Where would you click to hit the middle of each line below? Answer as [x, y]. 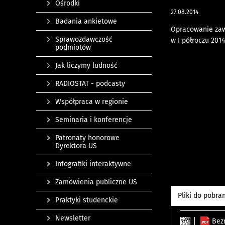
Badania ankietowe [86, 21]
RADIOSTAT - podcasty [90, 84]
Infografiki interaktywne [93, 164]
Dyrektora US [76, 146]
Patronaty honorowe [87, 138]
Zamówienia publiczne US [96, 182]
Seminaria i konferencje [94, 120]
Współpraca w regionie [92, 102]
